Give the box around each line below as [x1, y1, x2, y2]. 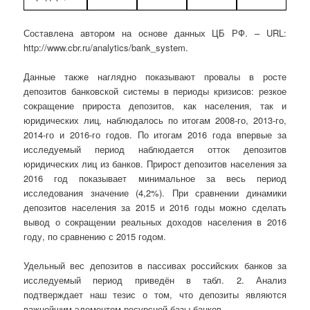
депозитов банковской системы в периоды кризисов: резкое [24, 84, 286, 98]
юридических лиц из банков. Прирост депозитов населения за [24, 156, 286, 170]
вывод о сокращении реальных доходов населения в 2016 [24, 215, 286, 228]
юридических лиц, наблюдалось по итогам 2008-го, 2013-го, [24, 113, 286, 127]
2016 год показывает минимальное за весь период [24, 171, 286, 185]
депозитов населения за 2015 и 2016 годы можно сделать [24, 200, 286, 214]
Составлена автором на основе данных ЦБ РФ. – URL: [24, 26, 286, 39]
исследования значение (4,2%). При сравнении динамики [24, 185, 286, 199]
